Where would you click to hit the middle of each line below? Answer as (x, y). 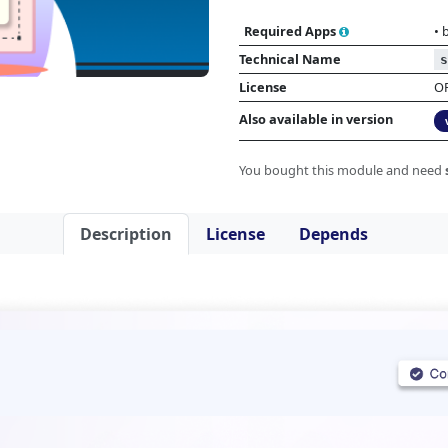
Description (126, 234)
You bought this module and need (342, 170)
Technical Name (290, 59)
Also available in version (316, 119)
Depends (333, 234)
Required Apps (290, 31)
